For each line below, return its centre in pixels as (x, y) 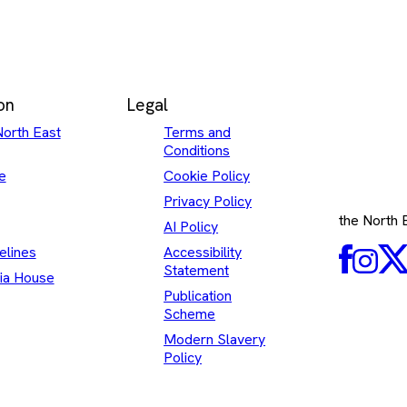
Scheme (190, 313)
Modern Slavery (215, 339)
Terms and (198, 132)
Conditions (197, 150)
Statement (197, 270)
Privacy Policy (208, 201)
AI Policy (191, 226)
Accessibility (203, 252)
